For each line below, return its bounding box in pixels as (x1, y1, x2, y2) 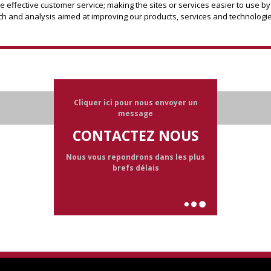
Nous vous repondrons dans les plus (66, 152, 205, 162)
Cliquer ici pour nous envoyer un (73, 97, 198, 108)
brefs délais (112, 163, 159, 173)
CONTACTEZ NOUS (73, 126, 198, 145)
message (118, 108, 153, 119)
